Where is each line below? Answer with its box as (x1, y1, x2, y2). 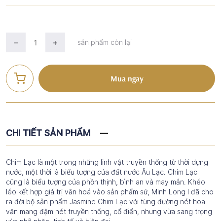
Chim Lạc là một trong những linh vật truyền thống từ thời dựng (6, 158, 208, 166)
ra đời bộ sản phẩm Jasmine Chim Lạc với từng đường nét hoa (6, 197, 205, 206)
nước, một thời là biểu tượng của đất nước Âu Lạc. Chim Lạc (6, 168, 197, 176)
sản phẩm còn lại (77, 38, 132, 46)
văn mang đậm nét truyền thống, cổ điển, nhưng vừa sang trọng (6, 207, 212, 216)
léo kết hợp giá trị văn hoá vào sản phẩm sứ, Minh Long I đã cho (6, 187, 214, 196)
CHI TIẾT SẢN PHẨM (6, 128, 90, 138)
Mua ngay (110, 74, 144, 83)
